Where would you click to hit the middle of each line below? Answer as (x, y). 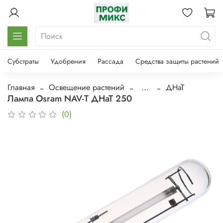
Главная (21, 87)
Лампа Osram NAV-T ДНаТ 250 (70, 98)
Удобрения (68, 61)
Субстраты (23, 61)
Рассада (111, 61)
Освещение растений (87, 87)
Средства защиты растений (177, 61)
